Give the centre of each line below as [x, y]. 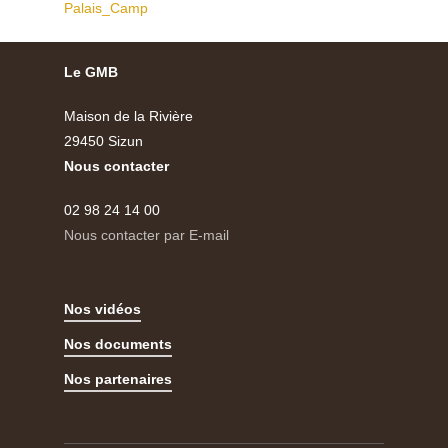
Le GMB [91, 73]
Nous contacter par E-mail [147, 235]
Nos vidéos [103, 308]
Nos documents [118, 343]
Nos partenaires [118, 378]
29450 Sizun [104, 141]
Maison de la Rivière [129, 116]
